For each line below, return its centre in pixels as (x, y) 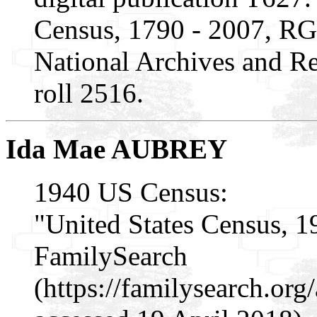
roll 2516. (89, 93)
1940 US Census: (131, 192)
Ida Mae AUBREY (116, 149)
